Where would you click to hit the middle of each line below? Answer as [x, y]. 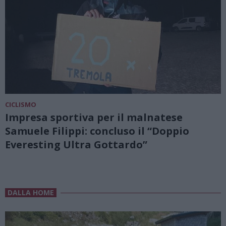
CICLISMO [21, 105]
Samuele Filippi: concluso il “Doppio [97, 131]
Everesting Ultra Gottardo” [76, 145]
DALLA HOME [31, 192]
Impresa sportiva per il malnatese [94, 118]
